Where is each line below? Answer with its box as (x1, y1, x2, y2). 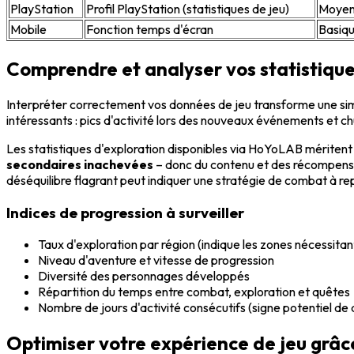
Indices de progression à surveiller (6, 202, 244, 222)
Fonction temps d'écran (86, 21, 213, 38)
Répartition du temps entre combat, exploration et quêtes (38, 284, 350, 300)
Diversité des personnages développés (38, 268, 250, 284)
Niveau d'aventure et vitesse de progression (38, 252, 274, 269)
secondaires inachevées (6, 156, 153, 172)
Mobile (10, 21, 47, 38)
